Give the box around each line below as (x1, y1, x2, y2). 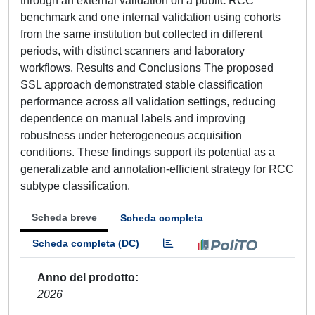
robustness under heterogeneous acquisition (20, 129, 242, 141)
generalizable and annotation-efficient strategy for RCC (20, 163, 294, 175)
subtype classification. (20, 180, 130, 192)
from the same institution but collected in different (20, 28, 262, 40)
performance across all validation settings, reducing (20, 96, 276, 108)
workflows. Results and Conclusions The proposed (20, 62, 274, 74)
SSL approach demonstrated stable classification (20, 79, 263, 91)
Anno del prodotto (37, 271, 135, 283)
